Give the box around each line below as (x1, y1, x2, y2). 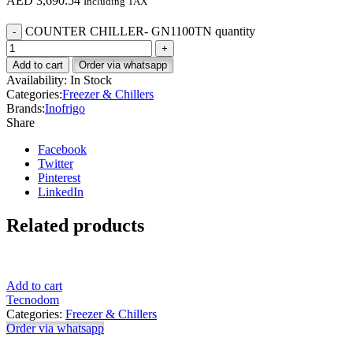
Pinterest (38, 171, 80, 185)
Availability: (6, 73, 67, 87)
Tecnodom (6, 293, 59, 307)
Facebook (38, 143, 87, 157)
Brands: (6, 102, 45, 116)
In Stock (70, 73, 112, 87)
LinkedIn (38, 185, 84, 199)
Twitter (38, 157, 73, 171)
